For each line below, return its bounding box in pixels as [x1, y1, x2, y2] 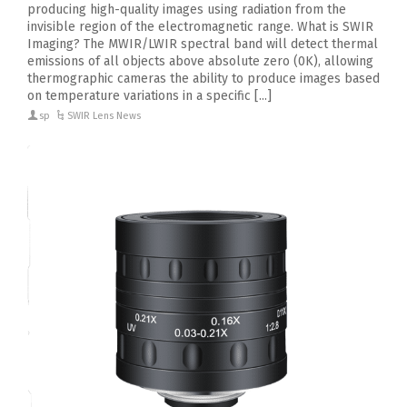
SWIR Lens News [67, 110, 142, 123]
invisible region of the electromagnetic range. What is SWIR [27, 19, 373, 35]
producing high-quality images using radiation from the [27, 2, 346, 18]
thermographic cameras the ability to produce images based [27, 71, 380, 87]
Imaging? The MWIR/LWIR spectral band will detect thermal [27, 36, 378, 53]
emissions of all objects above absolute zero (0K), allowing [27, 54, 373, 70]
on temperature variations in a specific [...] [27, 88, 272, 104]
